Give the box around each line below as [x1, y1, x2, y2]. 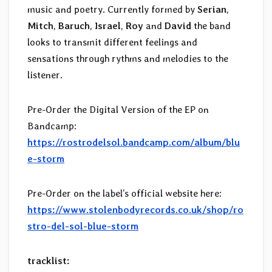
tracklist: [27, 255, 70, 267]
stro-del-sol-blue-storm [27, 220, 138, 233]
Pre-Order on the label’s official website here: [27, 188, 222, 200]
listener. [27, 69, 63, 81]
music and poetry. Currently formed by [27, 4, 197, 16]
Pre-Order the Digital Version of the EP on [27, 104, 209, 116]
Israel [95, 20, 121, 32]
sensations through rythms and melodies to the [27, 53, 228, 65]
